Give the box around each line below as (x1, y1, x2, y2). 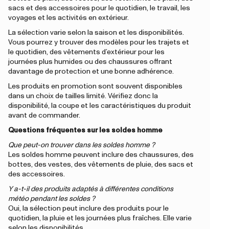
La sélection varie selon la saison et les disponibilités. (8, 29, 184, 37)
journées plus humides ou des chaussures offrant (8, 58, 172, 66)
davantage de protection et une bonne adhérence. (8, 68, 174, 76)
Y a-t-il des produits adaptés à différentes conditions (8, 186, 173, 193)
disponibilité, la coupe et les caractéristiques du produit (8, 102, 191, 110)
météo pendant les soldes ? (8, 195, 95, 203)
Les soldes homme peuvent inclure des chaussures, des (8, 151, 194, 159)
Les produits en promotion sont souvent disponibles (8, 83, 182, 90)
